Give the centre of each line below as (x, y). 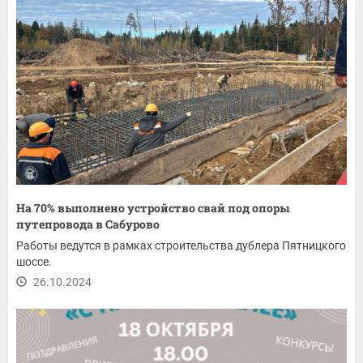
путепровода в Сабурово (89, 224)
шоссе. (34, 261)
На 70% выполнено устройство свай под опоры (153, 207)
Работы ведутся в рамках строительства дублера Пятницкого (181, 245)
